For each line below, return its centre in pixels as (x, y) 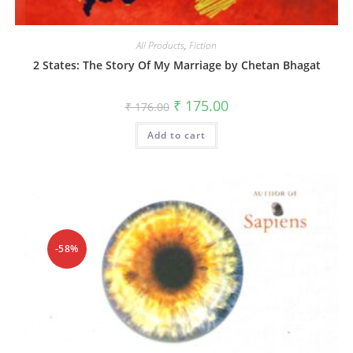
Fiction (203, 45)
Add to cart (176, 135)
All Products (160, 45)
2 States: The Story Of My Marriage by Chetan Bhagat (176, 65)
